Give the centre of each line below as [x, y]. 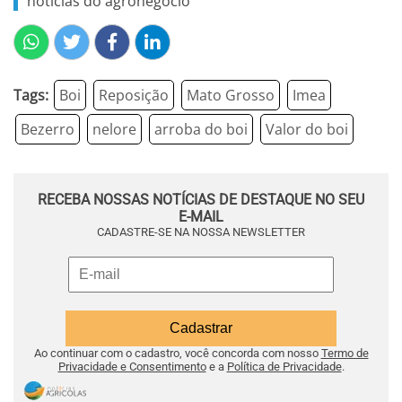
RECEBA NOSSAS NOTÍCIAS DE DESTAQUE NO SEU [201, 200]
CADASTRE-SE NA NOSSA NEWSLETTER [201, 232]
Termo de [345, 353]
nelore [114, 129]
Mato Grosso [231, 95]
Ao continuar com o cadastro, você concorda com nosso [177, 353]
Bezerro [48, 129]
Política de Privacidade [284, 367]
